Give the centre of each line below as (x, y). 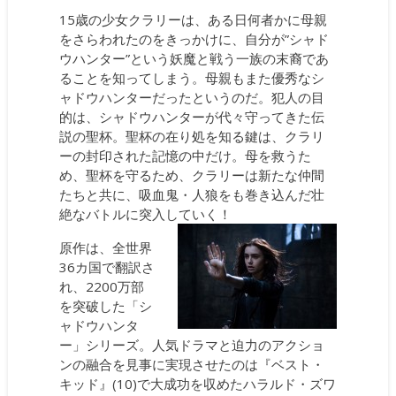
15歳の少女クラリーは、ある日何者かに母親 (194, 19)
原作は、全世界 (106, 247)
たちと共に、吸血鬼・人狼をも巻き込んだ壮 (192, 194)
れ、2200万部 (102, 286)
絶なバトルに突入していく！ (146, 213)
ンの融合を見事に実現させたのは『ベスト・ (192, 364)
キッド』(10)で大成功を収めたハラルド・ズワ (198, 383)
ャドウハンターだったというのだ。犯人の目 (192, 97)
